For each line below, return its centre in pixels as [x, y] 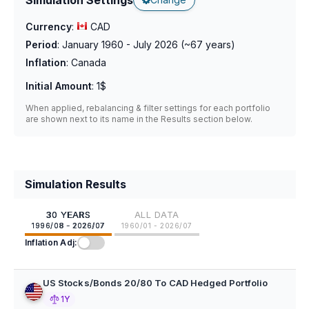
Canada [89, 62]
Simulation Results [76, 184]
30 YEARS [68, 215]
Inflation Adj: [51, 242]
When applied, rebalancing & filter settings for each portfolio [148, 108]
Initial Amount [59, 86]
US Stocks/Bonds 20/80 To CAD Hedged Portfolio [155, 283]
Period [41, 44]
